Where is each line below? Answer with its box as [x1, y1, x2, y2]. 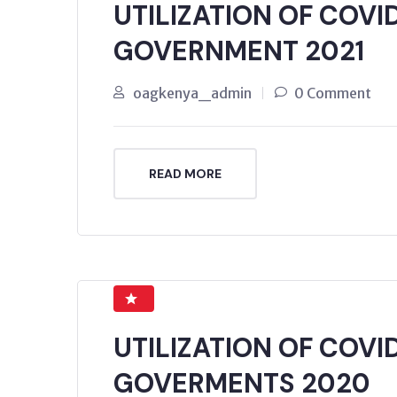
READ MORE [149, 165, 222, 182]
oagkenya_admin [133, 83, 252, 102]
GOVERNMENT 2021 [113, 33, 364, 68]
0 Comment [294, 83, 371, 102]
